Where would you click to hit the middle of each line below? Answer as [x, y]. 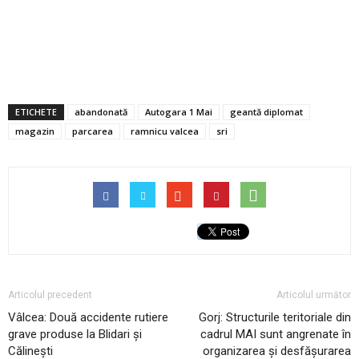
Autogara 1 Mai [179, 111]
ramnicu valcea [165, 131]
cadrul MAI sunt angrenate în [276, 334]
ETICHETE [36, 111]
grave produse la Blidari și [75, 334]
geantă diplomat [266, 111]
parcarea [93, 131]
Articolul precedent [50, 294]
